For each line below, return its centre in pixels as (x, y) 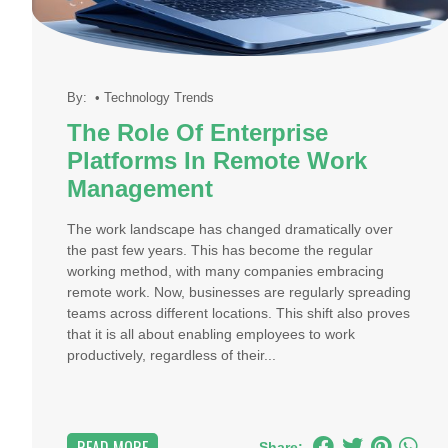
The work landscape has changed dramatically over (230, 229)
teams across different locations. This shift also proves (238, 313)
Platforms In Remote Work (217, 161)
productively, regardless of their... (171, 355)
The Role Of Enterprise (197, 133)
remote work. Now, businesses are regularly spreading (239, 292)
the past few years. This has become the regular (220, 250)
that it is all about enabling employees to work (211, 334)
